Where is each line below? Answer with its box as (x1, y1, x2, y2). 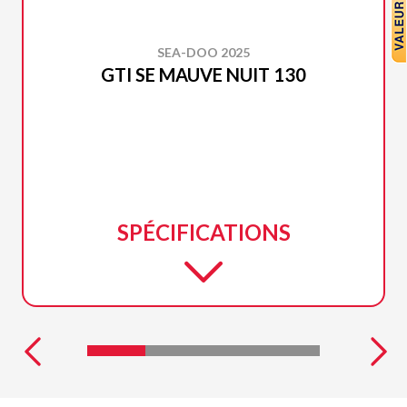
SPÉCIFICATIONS (116, 219, 291, 246)
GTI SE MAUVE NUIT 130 (101, 64, 306, 86)
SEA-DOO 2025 (157, 45, 250, 61)
